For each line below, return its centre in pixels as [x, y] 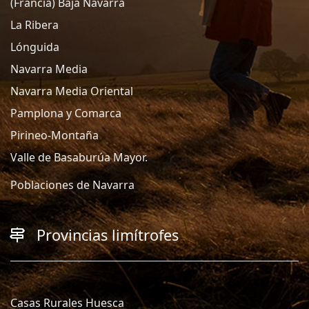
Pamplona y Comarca [66, 113]
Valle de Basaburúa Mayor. [79, 158]
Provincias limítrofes [108, 235]
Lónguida [35, 47]
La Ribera [34, 25]
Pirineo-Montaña [54, 136]
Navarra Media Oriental [72, 91]
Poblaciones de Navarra [72, 185]
